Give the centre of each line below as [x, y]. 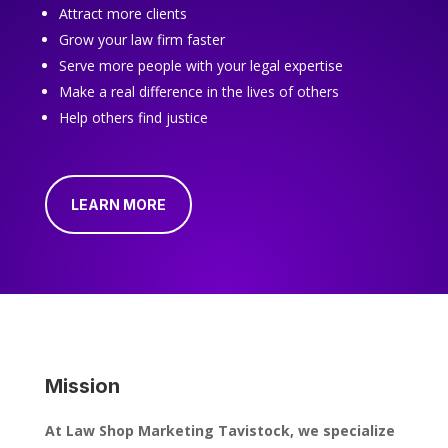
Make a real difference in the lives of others [198, 92]
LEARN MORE [118, 205]
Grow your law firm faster [141, 40]
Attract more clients [122, 14]
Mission [82, 386]
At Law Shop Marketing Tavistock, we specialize [219, 431]
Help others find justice [133, 118]
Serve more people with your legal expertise [200, 66]
